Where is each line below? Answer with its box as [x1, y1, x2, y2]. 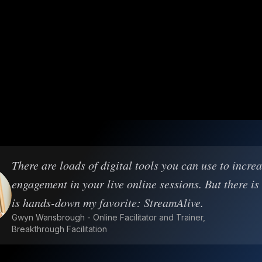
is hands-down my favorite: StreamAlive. [12, 194, 204, 210]
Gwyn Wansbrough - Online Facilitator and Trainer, [12, 212, 205, 222]
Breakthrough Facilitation [12, 223, 107, 234]
